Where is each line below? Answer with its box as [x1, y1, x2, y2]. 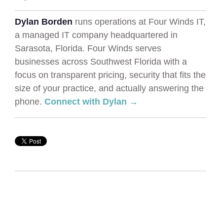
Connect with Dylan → [44, 96, 138, 107]
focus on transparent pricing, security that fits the [15, 70, 206, 80]
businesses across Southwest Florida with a [15, 56, 187, 67]
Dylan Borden [15, 16, 75, 27]
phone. [15, 96, 44, 107]
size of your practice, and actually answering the [15, 83, 204, 93]
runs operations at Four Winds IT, [75, 16, 206, 27]
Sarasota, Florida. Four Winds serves [15, 43, 161, 53]
